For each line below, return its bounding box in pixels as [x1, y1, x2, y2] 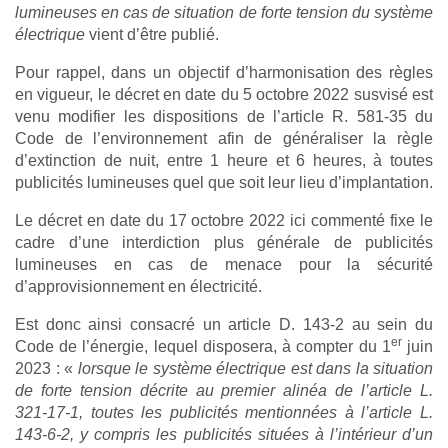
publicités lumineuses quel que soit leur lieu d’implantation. [15, 173, 433, 191]
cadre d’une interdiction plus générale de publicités [15, 233, 433, 251]
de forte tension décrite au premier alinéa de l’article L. [15, 381, 433, 399]
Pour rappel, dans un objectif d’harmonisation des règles [15, 63, 433, 81]
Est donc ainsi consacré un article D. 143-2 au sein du [15, 315, 433, 333]
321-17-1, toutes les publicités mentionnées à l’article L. [15, 403, 433, 421]
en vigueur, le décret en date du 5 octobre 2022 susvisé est [15, 85, 433, 103]
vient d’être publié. [85, 25, 219, 43]
